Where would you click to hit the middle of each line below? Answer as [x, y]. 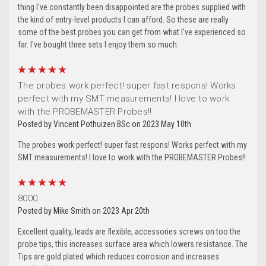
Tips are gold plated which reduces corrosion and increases [118, 257]
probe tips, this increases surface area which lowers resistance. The [133, 244]
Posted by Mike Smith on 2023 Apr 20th [84, 211]
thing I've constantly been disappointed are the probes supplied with [132, 7]
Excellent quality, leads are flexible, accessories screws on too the [129, 232]
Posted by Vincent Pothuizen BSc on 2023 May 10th [104, 124]
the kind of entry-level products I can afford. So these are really [123, 20]
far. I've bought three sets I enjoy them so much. [98, 45]
